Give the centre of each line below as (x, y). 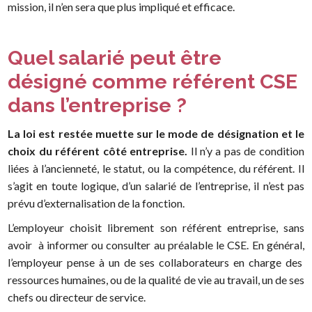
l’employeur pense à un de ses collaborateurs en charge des (156, 263)
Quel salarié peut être (115, 57)
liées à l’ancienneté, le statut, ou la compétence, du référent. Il (156, 169)
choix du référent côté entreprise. (98, 151)
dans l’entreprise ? (97, 105)
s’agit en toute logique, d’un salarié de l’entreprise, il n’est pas (156, 186)
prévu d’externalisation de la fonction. (97, 203)
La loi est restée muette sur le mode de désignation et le (156, 134)
